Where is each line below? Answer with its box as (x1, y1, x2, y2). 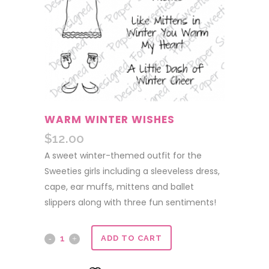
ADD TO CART (101, 233, 162, 243)
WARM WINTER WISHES (44, 112, 175, 127)
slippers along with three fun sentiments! (44, 196, 216, 208)
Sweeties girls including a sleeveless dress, (44, 165, 220, 177)
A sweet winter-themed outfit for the (44, 150, 202, 162)
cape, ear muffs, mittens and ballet (44, 181, 194, 193)
